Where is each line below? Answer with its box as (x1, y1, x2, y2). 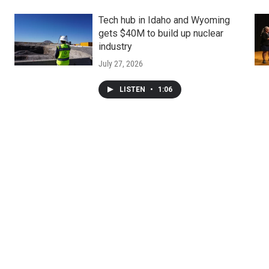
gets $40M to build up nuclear (98, 28, 223, 40)
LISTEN (119, 85, 147, 94)
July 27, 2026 (98, 59, 143, 69)
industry (98, 41, 132, 53)
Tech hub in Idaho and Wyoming (98, 14, 230, 26)
